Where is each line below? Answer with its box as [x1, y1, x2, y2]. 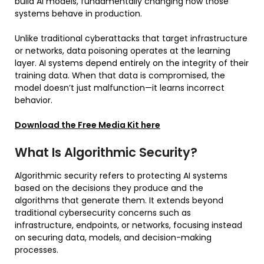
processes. [15, 243, 58, 256]
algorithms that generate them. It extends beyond [15, 194, 223, 206]
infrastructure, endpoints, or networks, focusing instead [15, 219, 242, 231]
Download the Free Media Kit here [15, 118, 160, 131]
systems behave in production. [15, 7, 142, 19]
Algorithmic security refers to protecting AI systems [15, 169, 227, 181]
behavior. [15, 94, 52, 106]
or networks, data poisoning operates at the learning [15, 44, 230, 57]
